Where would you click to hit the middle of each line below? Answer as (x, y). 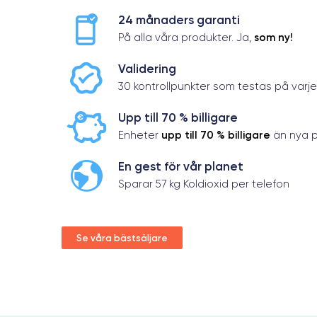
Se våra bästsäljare (122, 237)
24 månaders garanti (179, 19)
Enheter (140, 135)
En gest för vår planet (181, 166)
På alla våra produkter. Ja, (186, 37)
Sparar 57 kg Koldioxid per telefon (204, 184)
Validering (147, 68)
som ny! (273, 37)
